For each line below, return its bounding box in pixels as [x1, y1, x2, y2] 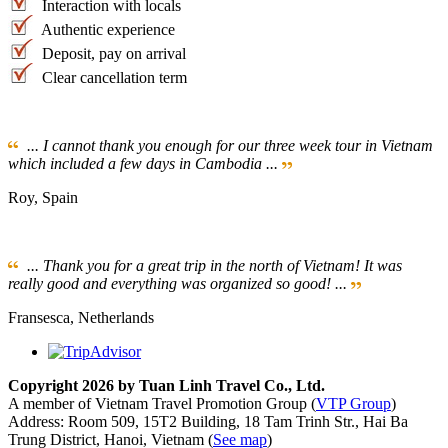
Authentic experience [38, 21, 175, 38]
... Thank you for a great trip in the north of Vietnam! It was [27, 257, 402, 274]
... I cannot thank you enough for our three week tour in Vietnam [27, 137, 433, 154]
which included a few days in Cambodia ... [8, 155, 278, 172]
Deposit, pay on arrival [38, 45, 186, 62]
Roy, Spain [8, 189, 78, 206]
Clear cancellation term [38, 69, 187, 86]
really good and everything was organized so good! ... [8, 275, 347, 292]
